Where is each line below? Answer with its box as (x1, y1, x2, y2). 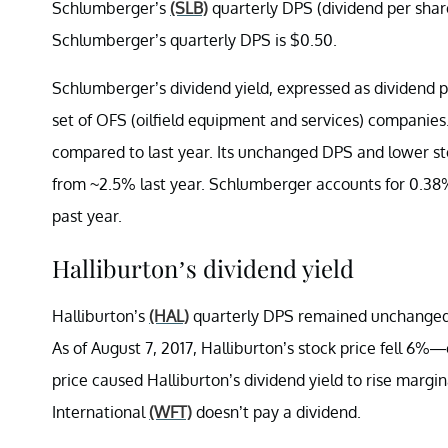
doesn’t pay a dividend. (192, 401, 361, 422)
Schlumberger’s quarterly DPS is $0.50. (52, 29, 337, 50)
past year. (52, 205, 122, 226)
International (52, 401, 149, 422)
